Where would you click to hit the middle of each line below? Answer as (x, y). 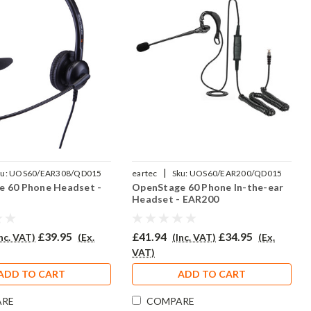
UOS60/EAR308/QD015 (56, 174)
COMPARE (171, 301)
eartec (145, 174)
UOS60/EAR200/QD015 (236, 174)
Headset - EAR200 (176, 199)
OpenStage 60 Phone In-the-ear (208, 187)
